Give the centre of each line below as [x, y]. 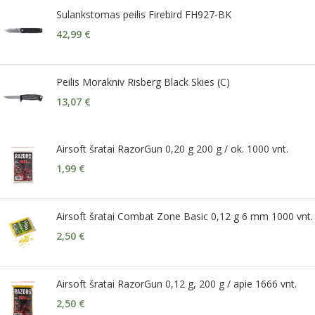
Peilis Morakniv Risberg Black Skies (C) [143, 82]
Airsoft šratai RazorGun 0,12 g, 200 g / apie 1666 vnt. [176, 283]
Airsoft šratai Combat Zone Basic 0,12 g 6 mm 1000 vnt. [185, 216]
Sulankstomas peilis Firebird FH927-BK [144, 14]
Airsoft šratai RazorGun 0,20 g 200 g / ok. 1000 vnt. [172, 148]
